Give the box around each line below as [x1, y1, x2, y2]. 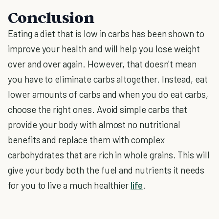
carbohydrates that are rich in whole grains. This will [8, 149, 210, 160]
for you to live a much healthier [8, 179, 131, 191]
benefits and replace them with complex [8, 134, 165, 145]
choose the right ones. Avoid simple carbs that [8, 104, 188, 115]
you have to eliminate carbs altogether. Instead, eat [8, 73, 208, 85]
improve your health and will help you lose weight [8, 43, 200, 54]
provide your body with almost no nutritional [8, 119, 180, 130]
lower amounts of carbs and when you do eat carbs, [8, 88, 209, 100]
